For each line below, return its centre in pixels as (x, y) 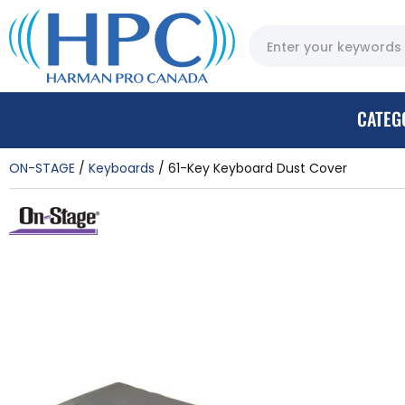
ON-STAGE (42, 168)
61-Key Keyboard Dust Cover (258, 168)
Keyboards (122, 168)
